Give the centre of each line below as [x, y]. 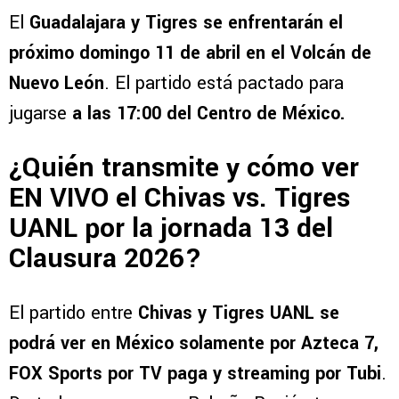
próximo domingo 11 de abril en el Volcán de [190, 53]
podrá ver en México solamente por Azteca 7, [194, 344]
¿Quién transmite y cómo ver [184, 167]
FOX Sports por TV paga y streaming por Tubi [195, 374]
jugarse [41, 113]
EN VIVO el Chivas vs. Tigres [179, 198]
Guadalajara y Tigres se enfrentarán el [186, 22]
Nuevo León [57, 83]
